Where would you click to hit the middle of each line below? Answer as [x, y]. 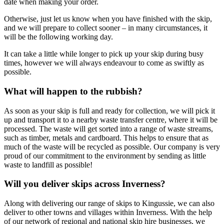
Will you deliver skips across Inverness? [85, 184]
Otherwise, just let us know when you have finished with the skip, [108, 19]
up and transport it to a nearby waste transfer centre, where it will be [111, 119]
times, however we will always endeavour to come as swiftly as [104, 63]
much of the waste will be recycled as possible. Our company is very [112, 146]
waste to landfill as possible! [48, 164]
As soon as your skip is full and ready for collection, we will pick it [109, 110]
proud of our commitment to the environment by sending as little [105, 155]
